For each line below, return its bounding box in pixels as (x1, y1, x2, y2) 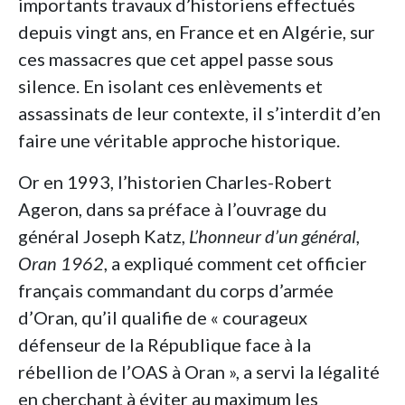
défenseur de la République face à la (18, 334, 311, 356)
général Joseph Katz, (18, 225, 189, 248)
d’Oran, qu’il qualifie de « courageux (18, 306, 307, 329)
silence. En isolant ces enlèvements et (18, 75, 323, 98)
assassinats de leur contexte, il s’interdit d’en (18, 102, 381, 125)
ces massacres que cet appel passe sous (18, 48, 334, 71)
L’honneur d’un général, (189, 225, 360, 248)
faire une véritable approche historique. (18, 129, 340, 152)
